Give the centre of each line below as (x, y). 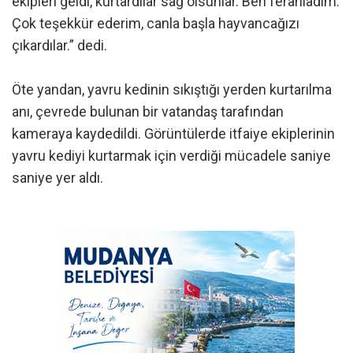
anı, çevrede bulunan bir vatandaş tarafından (148, 111)
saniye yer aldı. (58, 177)
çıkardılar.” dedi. (59, 45)
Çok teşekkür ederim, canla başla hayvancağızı (156, 23)
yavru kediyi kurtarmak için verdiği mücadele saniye (171, 155)
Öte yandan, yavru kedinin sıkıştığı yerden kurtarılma (172, 89)
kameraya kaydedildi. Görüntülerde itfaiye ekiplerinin (173, 133)
